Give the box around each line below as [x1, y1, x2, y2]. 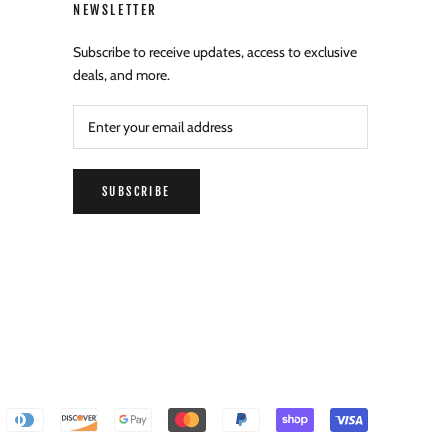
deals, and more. [72, 66, 170, 84]
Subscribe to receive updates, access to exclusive [72, 43, 357, 61]
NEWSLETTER [72, 2, 158, 18]
